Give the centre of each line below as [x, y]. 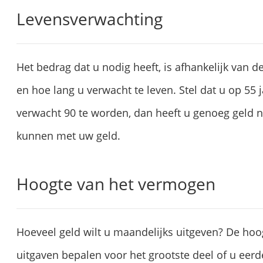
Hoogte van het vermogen [116, 184]
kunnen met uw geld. [68, 136]
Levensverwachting [90, 19]
